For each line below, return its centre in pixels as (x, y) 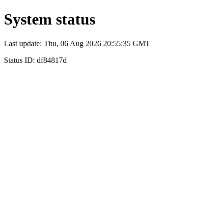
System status (50, 19)
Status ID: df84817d (35, 60)
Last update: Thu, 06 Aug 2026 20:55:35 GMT (77, 43)
